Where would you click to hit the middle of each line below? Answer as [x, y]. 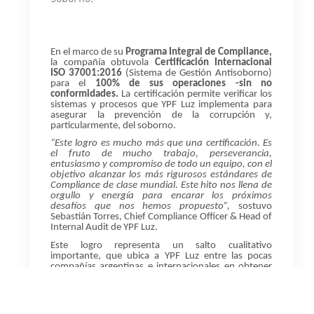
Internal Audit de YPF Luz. [104, 228]
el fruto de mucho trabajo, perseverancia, [161, 154]
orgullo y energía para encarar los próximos [161, 196]
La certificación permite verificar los [197, 94]
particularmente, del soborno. [113, 125]
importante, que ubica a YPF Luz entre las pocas [161, 256]
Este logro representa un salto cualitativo [161, 245]
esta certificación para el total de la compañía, [161, 277]
